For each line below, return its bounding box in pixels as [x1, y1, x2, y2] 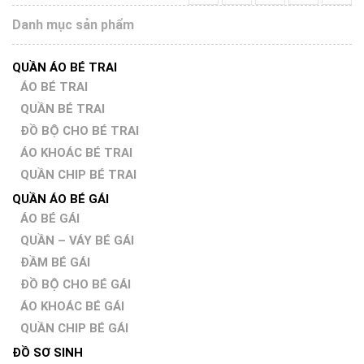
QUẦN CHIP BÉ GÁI [20, 321, 128, 336]
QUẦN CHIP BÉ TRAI [20, 167, 136, 182]
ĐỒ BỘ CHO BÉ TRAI [20, 123, 139, 138]
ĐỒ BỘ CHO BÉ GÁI [20, 277, 131, 292]
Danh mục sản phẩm [12, 17, 134, 32]
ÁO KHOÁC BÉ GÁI [20, 299, 124, 314]
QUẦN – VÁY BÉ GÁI [20, 233, 134, 248]
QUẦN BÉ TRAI [20, 102, 105, 116]
